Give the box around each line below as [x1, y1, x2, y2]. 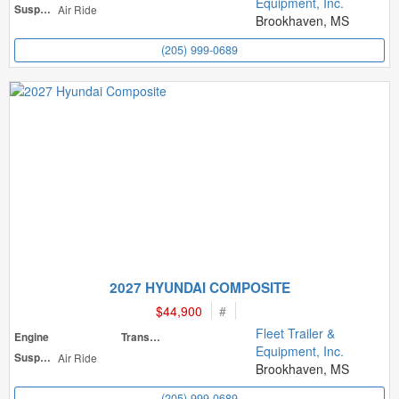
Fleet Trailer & [256, 324, 335, 342]
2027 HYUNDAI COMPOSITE [109, 278, 290, 297]
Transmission [150, 330, 161, 345]
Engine [14, 330, 49, 345]
